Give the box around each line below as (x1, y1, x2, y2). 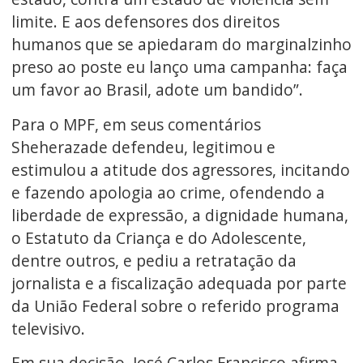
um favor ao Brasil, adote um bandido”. (11, 79, 303, 101)
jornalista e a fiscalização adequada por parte (11, 271, 347, 294)
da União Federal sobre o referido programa (11, 294, 340, 317)
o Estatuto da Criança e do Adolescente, (11, 226, 306, 249)
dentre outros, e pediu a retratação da (11, 249, 297, 271)
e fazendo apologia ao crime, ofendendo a (11, 181, 325, 203)
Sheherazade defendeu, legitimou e (11, 135, 275, 158)
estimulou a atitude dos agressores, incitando (11, 158, 350, 181)
